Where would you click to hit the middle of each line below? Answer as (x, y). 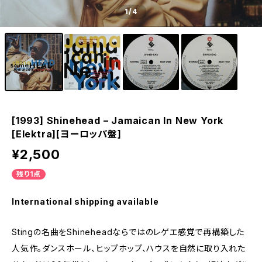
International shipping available (85, 201)
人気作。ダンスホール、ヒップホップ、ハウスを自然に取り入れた (129, 248)
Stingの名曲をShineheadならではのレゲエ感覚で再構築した (128, 232)
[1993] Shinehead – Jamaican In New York (118, 120)
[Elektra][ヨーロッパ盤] (67, 134)
